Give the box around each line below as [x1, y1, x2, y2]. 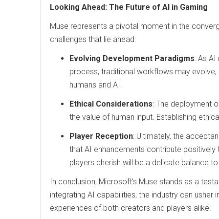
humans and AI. [69, 80, 122, 89]
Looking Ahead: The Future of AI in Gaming [50, 2, 208, 12]
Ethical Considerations [69, 99, 153, 109]
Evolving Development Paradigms [69, 54, 195, 63]
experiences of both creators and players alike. [50, 203, 211, 213]
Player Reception [69, 131, 133, 141]
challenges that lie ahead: [50, 35, 136, 44]
